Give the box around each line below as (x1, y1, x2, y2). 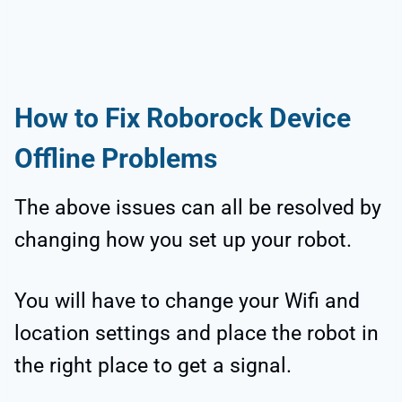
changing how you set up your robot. (14, 228, 352, 253)
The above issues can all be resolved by (14, 196, 381, 221)
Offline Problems (14, 143, 217, 175)
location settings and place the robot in (14, 321, 379, 346)
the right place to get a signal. (14, 354, 297, 379)
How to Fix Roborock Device (14, 102, 351, 135)
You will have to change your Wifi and (14, 289, 360, 314)
